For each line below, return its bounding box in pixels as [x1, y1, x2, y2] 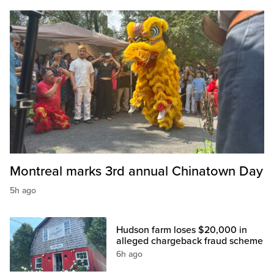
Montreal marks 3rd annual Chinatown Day [10, 163, 263, 180]
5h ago [10, 185, 36, 196]
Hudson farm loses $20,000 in [116, 224, 248, 237]
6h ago [116, 249, 143, 260]
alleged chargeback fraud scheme [116, 235, 264, 248]
